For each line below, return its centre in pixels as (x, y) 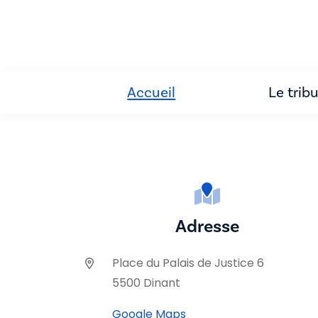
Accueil (152, 92)
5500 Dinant (146, 283)
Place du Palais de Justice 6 (188, 263)
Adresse (207, 226)
